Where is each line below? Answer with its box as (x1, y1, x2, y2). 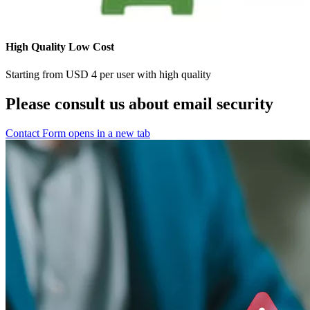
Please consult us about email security (6, 94, 273, 113)
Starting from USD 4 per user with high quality (6, 68, 211, 80)
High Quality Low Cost (6, 41, 114, 53)
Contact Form (6, 127, 66, 139)
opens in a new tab (69, 127, 150, 139)
